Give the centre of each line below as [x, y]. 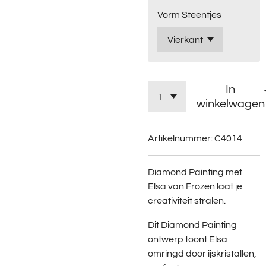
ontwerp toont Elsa [188, 239]
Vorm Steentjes [190, 15]
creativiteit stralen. [187, 201]
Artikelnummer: [180, 138]
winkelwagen [230, 103]
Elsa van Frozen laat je [195, 187]
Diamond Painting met [195, 172]
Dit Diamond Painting [192, 225]
